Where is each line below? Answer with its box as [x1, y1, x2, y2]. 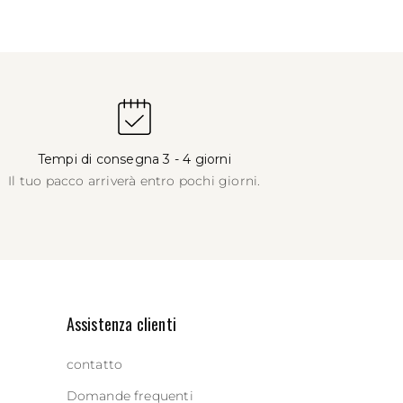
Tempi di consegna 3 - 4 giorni [37, 151, 231, 167]
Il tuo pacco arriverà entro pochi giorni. [8, 173, 261, 189]
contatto [66, 356, 123, 372]
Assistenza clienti [66, 312, 177, 336]
